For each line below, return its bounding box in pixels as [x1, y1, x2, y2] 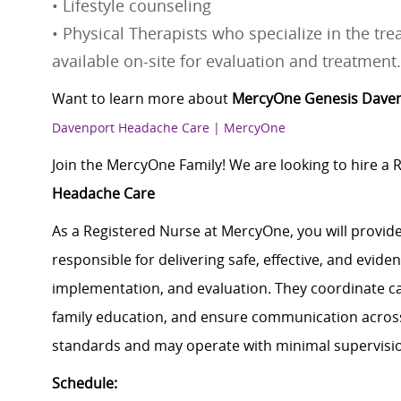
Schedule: [52, 373, 117, 394]
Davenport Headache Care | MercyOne [52, 119, 286, 137]
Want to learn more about [52, 89, 232, 109]
